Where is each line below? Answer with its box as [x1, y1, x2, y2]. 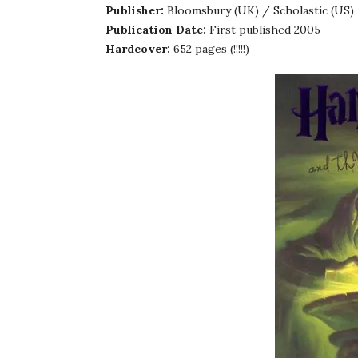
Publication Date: [105, 22, 206, 37]
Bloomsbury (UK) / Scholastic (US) [164, 2, 354, 18]
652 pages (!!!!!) [170, 41, 249, 56]
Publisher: [105, 2, 164, 18]
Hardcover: [105, 41, 170, 56]
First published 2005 [206, 22, 320, 37]
